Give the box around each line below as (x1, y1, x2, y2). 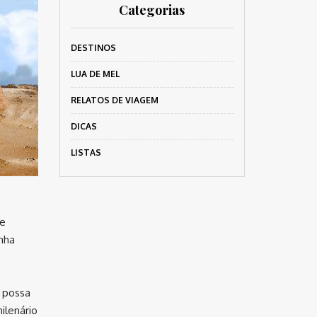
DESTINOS (70, 42, 116, 53)
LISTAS (70, 147, 101, 158)
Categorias (119, 1, 185, 18)
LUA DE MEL (70, 69, 120, 79)
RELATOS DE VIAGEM (70, 95, 158, 105)
